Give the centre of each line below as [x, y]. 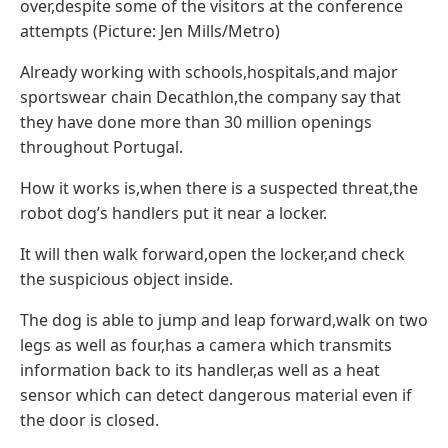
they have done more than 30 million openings [196, 121]
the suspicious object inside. [126, 278]
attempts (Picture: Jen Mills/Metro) [150, 30]
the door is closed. [89, 419]
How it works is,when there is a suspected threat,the [219, 187]
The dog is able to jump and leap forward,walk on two [224, 319]
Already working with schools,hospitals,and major [209, 71]
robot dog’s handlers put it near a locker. [173, 212]
